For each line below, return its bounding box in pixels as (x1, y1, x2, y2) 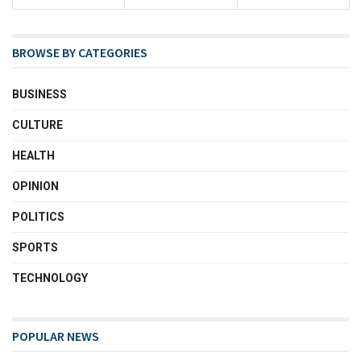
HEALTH (12, 148, 55, 162)
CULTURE (12, 118, 63, 131)
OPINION (12, 179, 59, 193)
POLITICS (12, 210, 64, 223)
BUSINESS (12, 87, 67, 101)
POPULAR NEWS (12, 327, 99, 344)
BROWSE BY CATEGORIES (12, 44, 147, 60)
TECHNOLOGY (12, 271, 88, 284)
